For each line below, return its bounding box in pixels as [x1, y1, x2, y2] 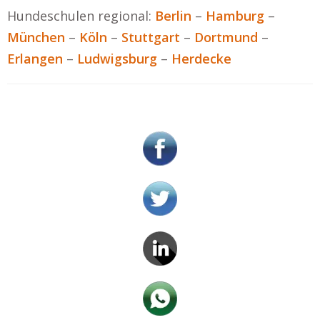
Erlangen [7, 50, 63, 67]
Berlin [155, 7, 191, 24]
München [7, 29, 65, 46]
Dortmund [194, 29, 258, 46]
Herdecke [171, 50, 231, 67]
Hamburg [206, 7, 264, 24]
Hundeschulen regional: [7, 7, 155, 24]
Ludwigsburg [77, 50, 157, 67]
